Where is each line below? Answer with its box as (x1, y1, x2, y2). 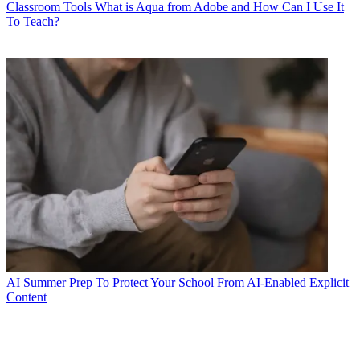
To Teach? (6, 14, 59, 28)
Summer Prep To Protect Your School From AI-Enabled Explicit (23, 275, 349, 289)
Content (6, 289, 47, 304)
